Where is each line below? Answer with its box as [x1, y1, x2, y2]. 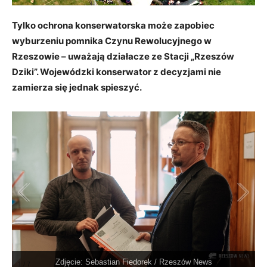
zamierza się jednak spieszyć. [12, 82, 142, 94]
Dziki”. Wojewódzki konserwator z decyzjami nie [12, 66, 221, 78]
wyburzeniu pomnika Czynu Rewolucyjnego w [12, 35, 212, 47]
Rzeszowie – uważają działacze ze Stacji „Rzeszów [12, 51, 234, 63]
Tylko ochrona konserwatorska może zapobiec [12, 20, 215, 32]
